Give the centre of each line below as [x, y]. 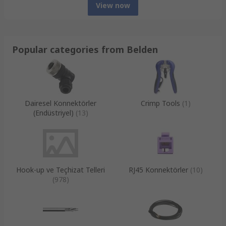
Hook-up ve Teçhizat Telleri [61, 169]
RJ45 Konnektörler [158, 169]
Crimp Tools [160, 103]
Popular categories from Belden [85, 49]
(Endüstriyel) [53, 112]
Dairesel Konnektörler [61, 103]
